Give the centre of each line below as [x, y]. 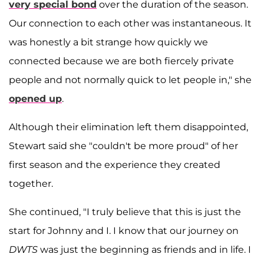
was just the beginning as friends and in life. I [144, 250]
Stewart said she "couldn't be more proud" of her [123, 146]
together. [31, 184]
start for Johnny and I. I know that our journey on [124, 231]
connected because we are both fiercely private [121, 61]
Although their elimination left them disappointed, [128, 127]
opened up [35, 99]
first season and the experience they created [115, 165]
